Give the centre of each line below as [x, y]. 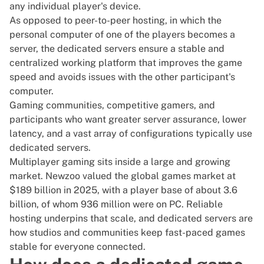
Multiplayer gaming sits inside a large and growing [120, 162]
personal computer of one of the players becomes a [122, 35]
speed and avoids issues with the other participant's [122, 77]
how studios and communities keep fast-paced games [127, 233]
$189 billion [35, 190]
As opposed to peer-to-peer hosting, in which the [115, 21]
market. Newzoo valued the [70, 176]
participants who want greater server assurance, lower [128, 120]
